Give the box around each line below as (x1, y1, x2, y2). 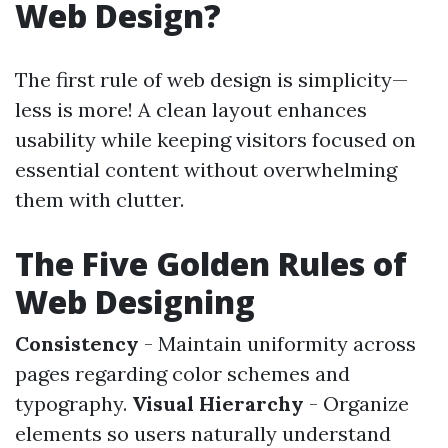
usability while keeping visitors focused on (15, 127, 416, 152)
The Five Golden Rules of (15, 242, 407, 285)
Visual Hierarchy (132, 391, 304, 416)
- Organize (304, 391, 409, 416)
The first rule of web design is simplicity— (15, 67, 408, 92)
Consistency (15, 331, 139, 356)
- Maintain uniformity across (139, 331, 416, 356)
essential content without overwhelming (15, 157, 397, 182)
